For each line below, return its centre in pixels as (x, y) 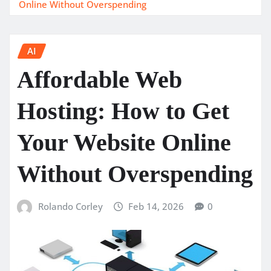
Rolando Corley (70, 207)
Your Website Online (124, 143)
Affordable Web (100, 80)
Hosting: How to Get (123, 111)
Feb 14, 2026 (156, 207)
